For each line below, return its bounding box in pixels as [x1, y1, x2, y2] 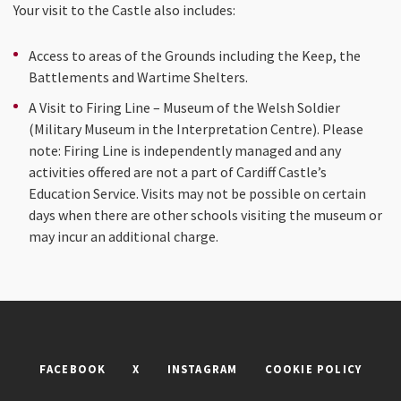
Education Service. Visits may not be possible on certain [29, 183, 366, 202]
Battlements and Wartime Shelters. [29, 67, 248, 86]
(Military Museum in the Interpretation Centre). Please [29, 119, 363, 138]
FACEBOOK [38, 361, 107, 376]
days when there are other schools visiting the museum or [29, 205, 382, 224]
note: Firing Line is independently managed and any [29, 141, 341, 159]
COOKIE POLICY [264, 361, 363, 376]
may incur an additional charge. [29, 226, 218, 245]
